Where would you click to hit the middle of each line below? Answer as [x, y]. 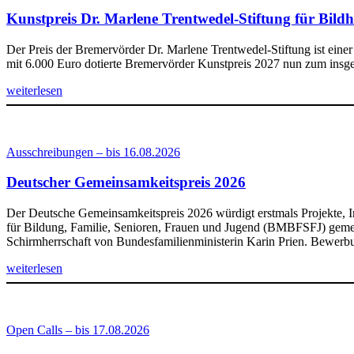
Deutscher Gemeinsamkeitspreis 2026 [126, 183]
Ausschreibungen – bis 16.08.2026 [93, 152]
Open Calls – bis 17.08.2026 [78, 330]
